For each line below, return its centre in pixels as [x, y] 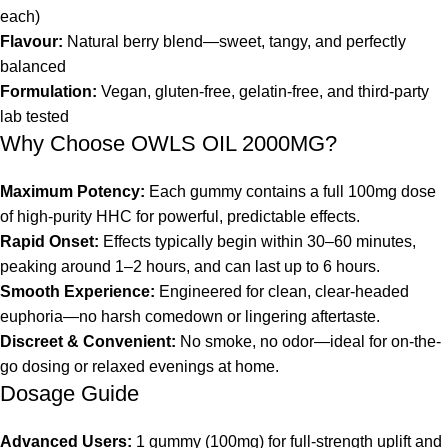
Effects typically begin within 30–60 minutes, [257, 242]
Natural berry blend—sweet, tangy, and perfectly [234, 42]
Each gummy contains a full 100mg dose [290, 192]
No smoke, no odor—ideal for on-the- [308, 342]
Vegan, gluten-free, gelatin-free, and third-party [263, 92]
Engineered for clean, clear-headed [282, 292]
